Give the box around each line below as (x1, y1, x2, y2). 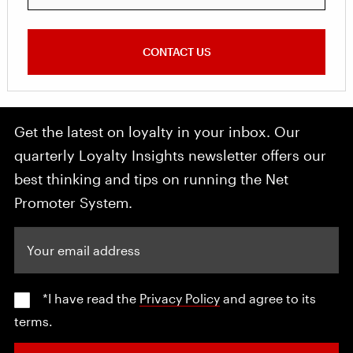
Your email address (14, 230, 113, 243)
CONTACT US (142, 45, 211, 58)
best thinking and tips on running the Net (14, 170, 288, 188)
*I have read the (43, 291, 139, 307)
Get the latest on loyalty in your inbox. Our (14, 123, 300, 140)
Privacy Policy (139, 291, 220, 307)
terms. (14, 313, 53, 329)
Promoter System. (14, 194, 132, 211)
